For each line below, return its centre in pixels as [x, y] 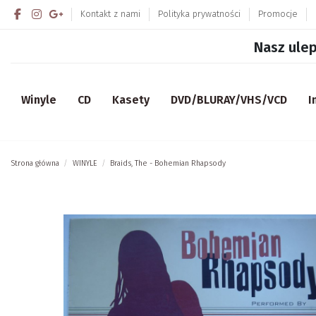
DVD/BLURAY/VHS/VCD [229, 100]
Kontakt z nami [112, 14]
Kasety [131, 100]
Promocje [280, 14]
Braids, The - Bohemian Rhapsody [168, 163]
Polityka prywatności [201, 14]
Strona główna [35, 163]
